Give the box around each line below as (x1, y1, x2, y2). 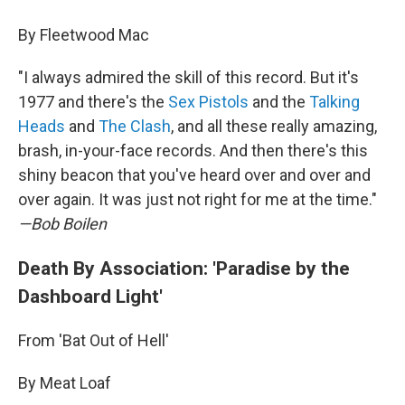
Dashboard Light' (18, 285, 163, 307)
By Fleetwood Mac (18, 25, 149, 44)
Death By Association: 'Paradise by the (18, 257, 350, 279)
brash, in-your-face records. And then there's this (18, 141, 368, 160)
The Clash (99, 117, 171, 136)
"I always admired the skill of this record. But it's (18, 68, 359, 87)
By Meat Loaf (18, 373, 111, 392)
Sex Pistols (168, 92, 249, 111)
